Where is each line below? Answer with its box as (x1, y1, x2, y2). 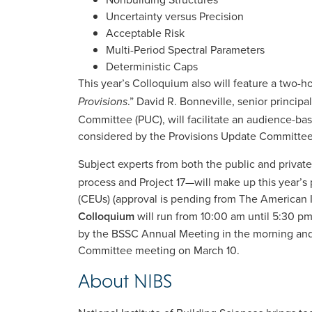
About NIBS (78, 270, 172, 292)
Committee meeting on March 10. (78, 242, 240, 258)
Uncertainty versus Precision (106, 8, 244, 24)
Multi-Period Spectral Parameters (106, 41, 265, 57)
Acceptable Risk (106, 24, 185, 40)
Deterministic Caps (106, 58, 198, 74)
